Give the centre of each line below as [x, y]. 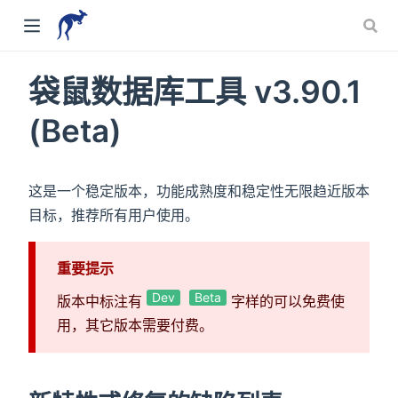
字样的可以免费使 [286, 301]
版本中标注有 [102, 301]
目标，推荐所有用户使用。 [114, 215]
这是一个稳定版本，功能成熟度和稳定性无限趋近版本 [199, 191]
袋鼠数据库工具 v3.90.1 [195, 92]
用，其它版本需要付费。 [135, 325]
